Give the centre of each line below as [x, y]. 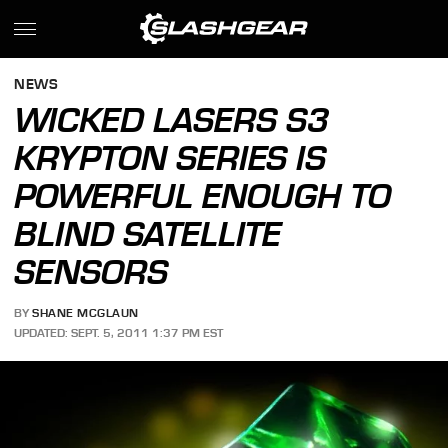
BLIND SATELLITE [148, 234]
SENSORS [91, 272]
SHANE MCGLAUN [85, 313]
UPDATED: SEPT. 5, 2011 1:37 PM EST [119, 332]
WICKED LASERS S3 [172, 120]
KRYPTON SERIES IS [170, 158]
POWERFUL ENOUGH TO [203, 196]
